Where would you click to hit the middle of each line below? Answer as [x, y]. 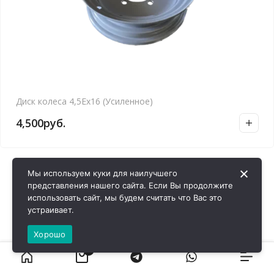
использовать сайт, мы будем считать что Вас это [125, 198]
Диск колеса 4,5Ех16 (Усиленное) [84, 101]
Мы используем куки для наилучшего [102, 173]
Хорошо [50, 234]
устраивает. [51, 210]
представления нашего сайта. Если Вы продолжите [130, 185]
